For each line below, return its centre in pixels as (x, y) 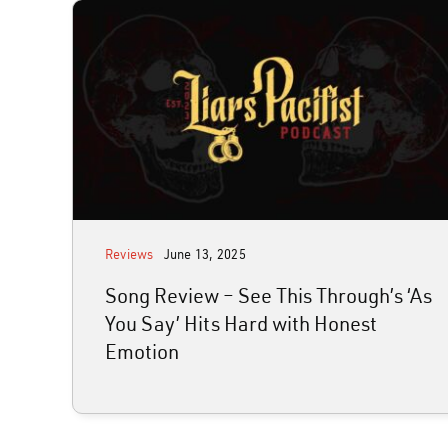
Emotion (141, 351)
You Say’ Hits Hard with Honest (240, 323)
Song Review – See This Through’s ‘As (268, 295)
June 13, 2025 (204, 253)
